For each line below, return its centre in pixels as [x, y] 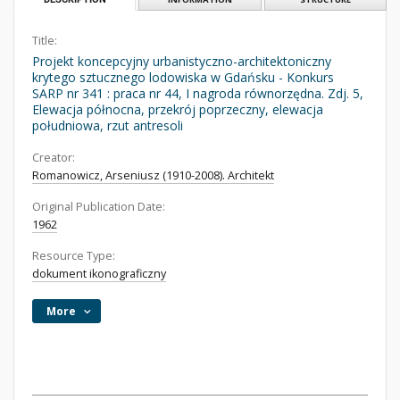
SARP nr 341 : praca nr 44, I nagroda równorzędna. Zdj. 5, [198, 93]
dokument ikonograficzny [99, 274]
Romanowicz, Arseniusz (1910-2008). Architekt [153, 175]
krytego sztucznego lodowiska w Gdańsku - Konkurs [183, 77]
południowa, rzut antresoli [108, 125]
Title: [45, 41]
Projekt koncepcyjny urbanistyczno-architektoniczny [182, 61]
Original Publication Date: [99, 207]
